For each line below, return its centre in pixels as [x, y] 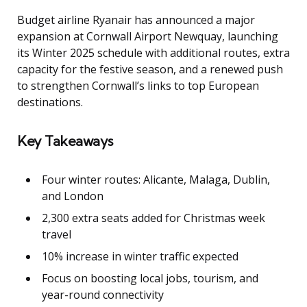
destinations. [50, 102]
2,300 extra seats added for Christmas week [153, 218]
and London [73, 196]
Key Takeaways [65, 140]
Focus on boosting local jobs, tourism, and [150, 278]
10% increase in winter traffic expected [140, 256]
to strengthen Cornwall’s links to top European [138, 85]
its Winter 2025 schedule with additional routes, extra [153, 52]
